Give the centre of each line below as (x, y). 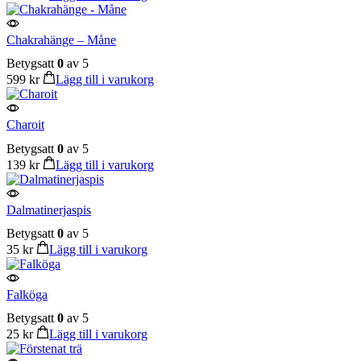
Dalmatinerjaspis (49, 210)
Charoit (25, 125)
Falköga (27, 294)
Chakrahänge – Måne (61, 40)
